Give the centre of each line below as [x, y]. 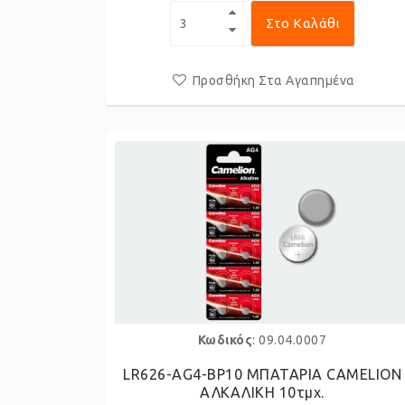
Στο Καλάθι [303, 23]
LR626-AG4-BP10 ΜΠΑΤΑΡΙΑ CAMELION [263, 374]
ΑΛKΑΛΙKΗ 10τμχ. [262, 392]
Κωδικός [225, 340]
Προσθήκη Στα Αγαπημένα [273, 80]
